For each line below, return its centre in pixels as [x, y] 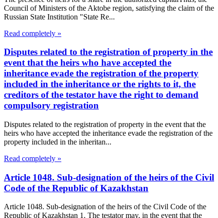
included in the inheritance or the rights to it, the [100, 84]
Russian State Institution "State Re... [59, 17]
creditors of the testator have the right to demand [101, 95]
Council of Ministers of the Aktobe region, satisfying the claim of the [109, 8]
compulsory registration [51, 106]
